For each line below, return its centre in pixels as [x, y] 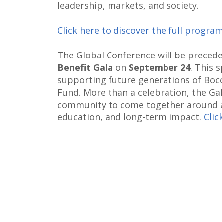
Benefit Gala [85, 68]
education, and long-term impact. [130, 117]
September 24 [159, 68]
